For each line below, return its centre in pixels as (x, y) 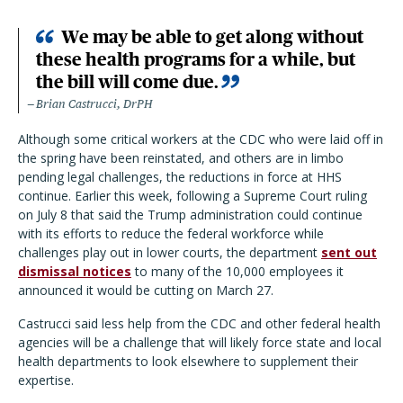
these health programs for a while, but (196, 60)
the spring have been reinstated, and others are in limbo (181, 158)
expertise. (46, 381)
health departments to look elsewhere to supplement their (188, 362)
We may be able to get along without (212, 37)
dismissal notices (75, 272)
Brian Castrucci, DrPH (94, 104)
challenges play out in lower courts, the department (170, 253)
